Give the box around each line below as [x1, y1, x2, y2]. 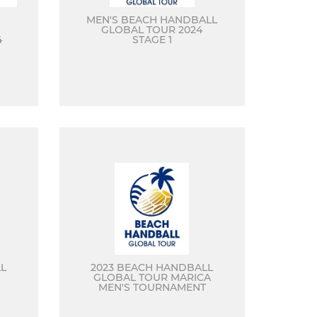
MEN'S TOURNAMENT [98, 281, 206, 294]
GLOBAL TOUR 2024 [101, 23, 203, 36]
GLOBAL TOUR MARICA [93, 271, 211, 284]
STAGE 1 [132, 33, 172, 46]
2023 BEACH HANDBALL [91, 261, 214, 274]
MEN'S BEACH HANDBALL [86, 13, 218, 26]
